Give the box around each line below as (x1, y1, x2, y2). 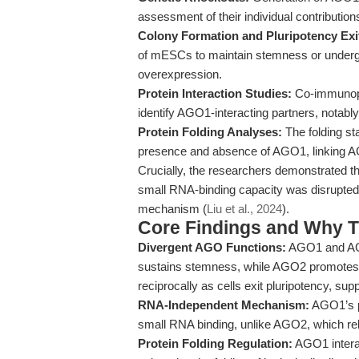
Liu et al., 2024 (207, 202, 282, 216)
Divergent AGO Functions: (138, 240, 286, 254)
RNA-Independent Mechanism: (138, 298, 309, 312)
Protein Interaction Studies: (138, 87, 292, 100)
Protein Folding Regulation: (138, 337, 292, 350)
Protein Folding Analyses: (138, 125, 282, 139)
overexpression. (138, 67, 222, 81)
